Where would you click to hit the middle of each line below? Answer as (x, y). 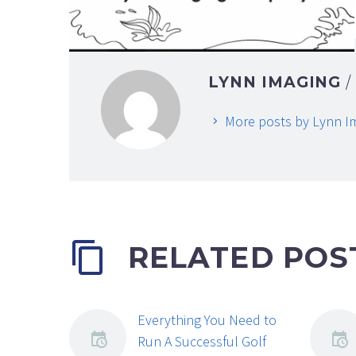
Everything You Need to (207, 320)
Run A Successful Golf (202, 342)
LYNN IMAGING (277, 83)
